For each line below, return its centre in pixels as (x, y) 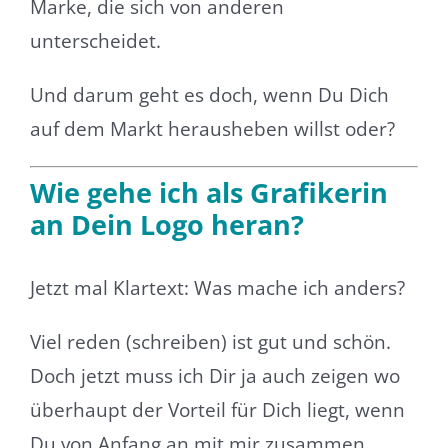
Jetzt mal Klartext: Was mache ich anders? (217, 287)
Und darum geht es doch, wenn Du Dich (209, 94)
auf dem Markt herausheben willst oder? (212, 128)
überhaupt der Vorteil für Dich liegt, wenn (217, 409)
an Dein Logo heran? (166, 225)
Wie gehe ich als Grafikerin (208, 193)
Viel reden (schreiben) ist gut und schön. (210, 341)
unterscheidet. (95, 40)
